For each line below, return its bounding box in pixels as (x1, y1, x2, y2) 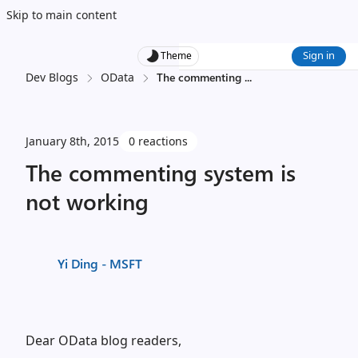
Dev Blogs (26, 70, 78, 85)
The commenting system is (26, 157, 296, 187)
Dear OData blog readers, (26, 332, 181, 349)
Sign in (303, 48, 335, 62)
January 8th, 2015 (26, 133, 119, 149)
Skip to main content (6, 7, 117, 22)
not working (26, 186, 149, 216)
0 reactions (129, 133, 188, 149)
